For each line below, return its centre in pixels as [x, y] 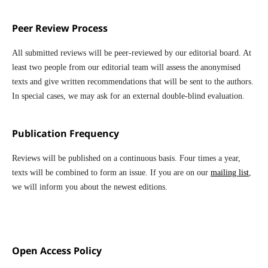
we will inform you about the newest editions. [89, 187]
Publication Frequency [65, 134]
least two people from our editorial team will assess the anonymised [126, 68]
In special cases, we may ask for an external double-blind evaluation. [128, 96]
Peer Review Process [60, 28]
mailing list [229, 173]
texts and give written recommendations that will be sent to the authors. [133, 82]
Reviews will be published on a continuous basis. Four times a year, [126, 159]
